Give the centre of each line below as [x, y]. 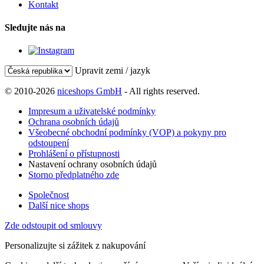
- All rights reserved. [161, 91]
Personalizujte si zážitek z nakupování [75, 246]
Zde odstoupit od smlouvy [53, 226]
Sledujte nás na [35, 27]
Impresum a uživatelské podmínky [92, 111]
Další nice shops [59, 206]
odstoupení [49, 143]
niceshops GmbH [90, 91]
